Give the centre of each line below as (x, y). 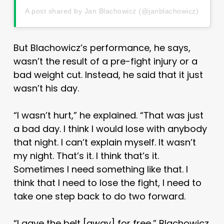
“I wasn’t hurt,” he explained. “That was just (108, 115)
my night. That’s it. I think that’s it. (86, 156)
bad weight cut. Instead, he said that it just (108, 75)
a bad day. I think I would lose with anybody (110, 129)
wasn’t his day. (46, 88)
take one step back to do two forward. (99, 196)
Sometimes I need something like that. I (100, 169)
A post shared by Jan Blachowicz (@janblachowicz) (112, 11)
